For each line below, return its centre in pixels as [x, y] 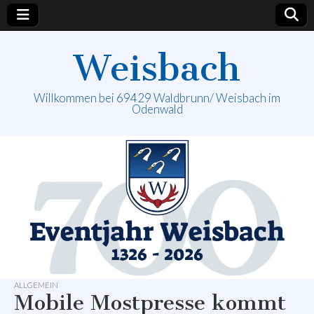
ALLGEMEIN [36, 285]
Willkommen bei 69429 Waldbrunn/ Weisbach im [157, 98]
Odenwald [157, 109]
